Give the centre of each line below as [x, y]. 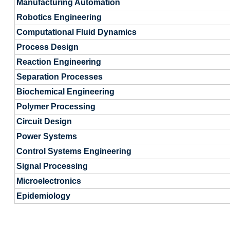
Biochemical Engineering [65, 92]
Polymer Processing [56, 107]
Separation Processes [60, 77]
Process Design [47, 47]
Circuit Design [44, 121]
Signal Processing [52, 166]
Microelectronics [49, 181]
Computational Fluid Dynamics [76, 32]
